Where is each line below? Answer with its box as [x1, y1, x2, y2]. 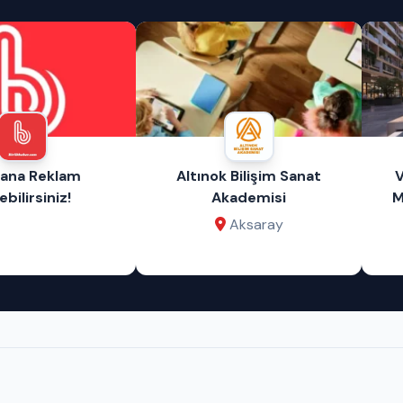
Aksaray [228, 214, 283, 234]
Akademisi [211, 187, 287, 207]
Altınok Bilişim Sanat [176, 166, 322, 185]
